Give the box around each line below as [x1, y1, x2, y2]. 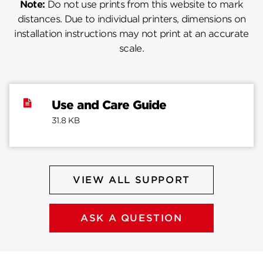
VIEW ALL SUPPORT [73, 174, 190, 186]
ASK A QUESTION [80, 213, 183, 224]
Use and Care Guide [52, 98, 167, 113]
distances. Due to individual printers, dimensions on [17, 14, 246, 25]
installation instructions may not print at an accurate [14, 28, 249, 40]
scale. [119, 43, 144, 55]
